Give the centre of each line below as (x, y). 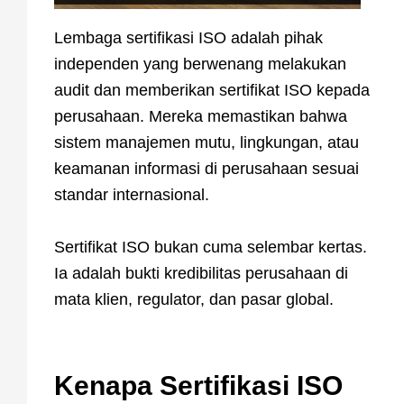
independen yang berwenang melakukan (200, 64)
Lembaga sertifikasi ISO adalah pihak (188, 37)
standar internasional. (132, 194)
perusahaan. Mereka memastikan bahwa (201, 116)
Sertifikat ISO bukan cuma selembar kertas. (211, 247)
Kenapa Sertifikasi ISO (198, 385)
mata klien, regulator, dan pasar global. (194, 299)
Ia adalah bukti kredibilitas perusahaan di (201, 273)
